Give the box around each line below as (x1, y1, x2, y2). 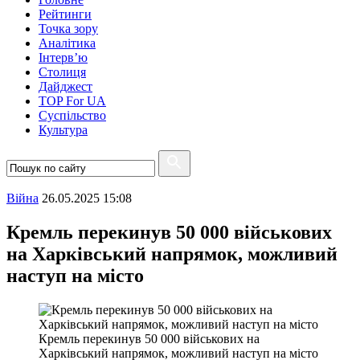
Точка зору (39, 22, 98, 35)
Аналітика (39, 36, 96, 50)
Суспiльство (39, 108, 106, 122)
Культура (39, 123, 88, 137)
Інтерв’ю (39, 51, 88, 64)
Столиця (39, 65, 86, 79)
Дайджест (39, 80, 92, 93)
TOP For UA (39, 94, 106, 108)
